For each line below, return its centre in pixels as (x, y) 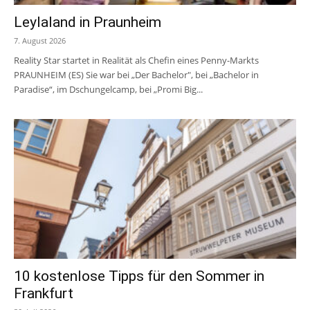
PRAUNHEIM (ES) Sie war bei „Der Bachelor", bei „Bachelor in (136, 75)
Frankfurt (44, 293)
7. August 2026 (40, 41)
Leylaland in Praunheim (88, 22)
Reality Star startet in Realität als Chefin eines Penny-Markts (136, 61)
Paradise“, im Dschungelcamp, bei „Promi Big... (108, 90)
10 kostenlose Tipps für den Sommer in (139, 276)
